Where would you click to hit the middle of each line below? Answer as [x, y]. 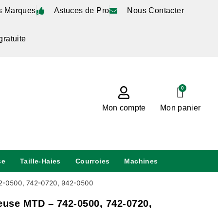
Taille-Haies [40, 161]
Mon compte [124, 108]
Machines [141, 161]
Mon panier [181, 108]
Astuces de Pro [82, 10]
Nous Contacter [155, 10]
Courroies [92, 161]
